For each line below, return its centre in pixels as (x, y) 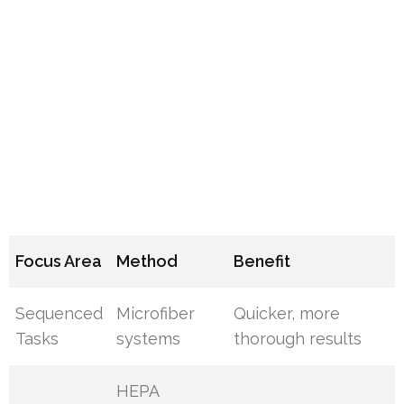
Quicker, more (287, 314)
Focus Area (59, 262)
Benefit (262, 262)
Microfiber (156, 314)
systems (149, 339)
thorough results (298, 339)
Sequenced (60, 314)
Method (147, 262)
